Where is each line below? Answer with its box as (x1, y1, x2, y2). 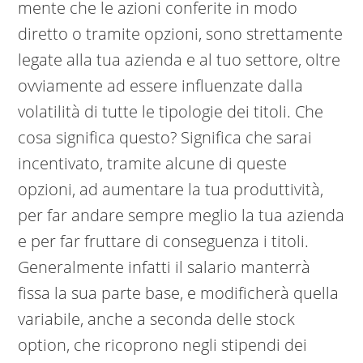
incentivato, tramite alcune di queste (18, 152, 288, 175)
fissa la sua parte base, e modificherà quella (18, 282, 340, 305)
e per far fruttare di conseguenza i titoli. (18, 230, 310, 253)
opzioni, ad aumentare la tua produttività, (18, 178, 324, 201)
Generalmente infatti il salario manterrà (18, 256, 311, 279)
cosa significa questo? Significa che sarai (18, 126, 313, 149)
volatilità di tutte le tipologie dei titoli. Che (18, 100, 324, 123)
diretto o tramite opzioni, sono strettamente (18, 23, 344, 45)
